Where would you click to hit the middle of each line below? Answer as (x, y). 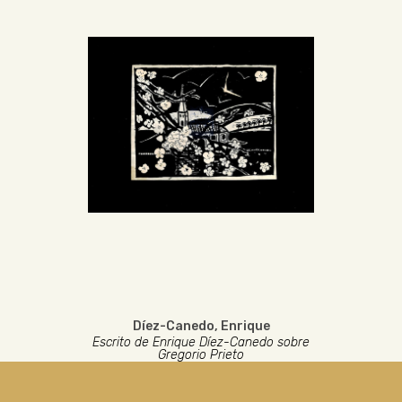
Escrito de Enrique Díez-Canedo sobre (201, 342)
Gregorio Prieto (201, 355)
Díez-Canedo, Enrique (201, 326)
